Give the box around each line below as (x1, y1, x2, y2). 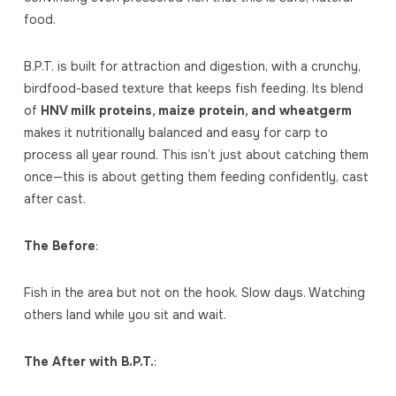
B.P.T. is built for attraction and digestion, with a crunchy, (23, 58, 361, 75)
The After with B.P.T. (23, 354, 154, 370)
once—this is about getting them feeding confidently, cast (23, 169, 369, 186)
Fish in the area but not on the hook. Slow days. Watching (23, 285, 365, 301)
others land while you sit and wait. (23, 307, 226, 324)
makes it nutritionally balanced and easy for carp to (23, 125, 328, 141)
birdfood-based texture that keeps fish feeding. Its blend (23, 80, 363, 97)
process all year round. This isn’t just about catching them (23, 147, 369, 164)
